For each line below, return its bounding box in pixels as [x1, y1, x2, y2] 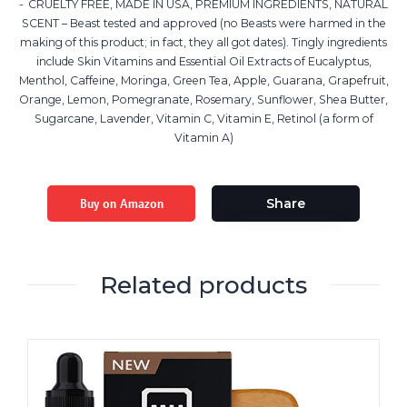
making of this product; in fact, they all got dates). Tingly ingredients [20, 35, 387, 49]
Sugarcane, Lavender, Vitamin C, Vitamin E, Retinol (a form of [34, 111, 373, 125]
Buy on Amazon [79, 195, 164, 213]
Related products [100, 270, 307, 300]
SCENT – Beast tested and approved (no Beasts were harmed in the [21, 15, 386, 30]
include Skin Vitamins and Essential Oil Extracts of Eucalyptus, [35, 54, 372, 68]
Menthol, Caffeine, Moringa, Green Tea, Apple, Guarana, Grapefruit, [18, 73, 389, 87]
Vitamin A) [174, 130, 233, 144]
